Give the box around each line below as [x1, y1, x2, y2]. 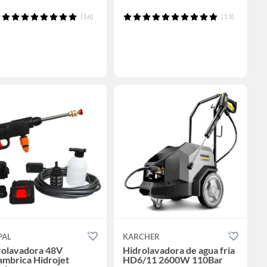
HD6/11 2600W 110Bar [122, 254, 223, 266]
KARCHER [122, 232, 160, 242]
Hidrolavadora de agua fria [122, 244, 235, 256]
